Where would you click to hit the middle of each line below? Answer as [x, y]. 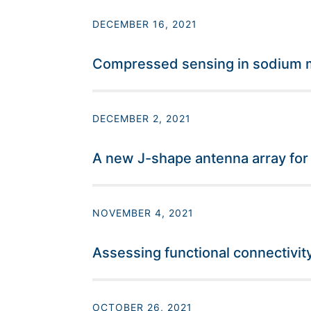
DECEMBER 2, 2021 [141, 119]
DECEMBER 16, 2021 [144, 24]
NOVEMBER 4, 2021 [143, 213]
